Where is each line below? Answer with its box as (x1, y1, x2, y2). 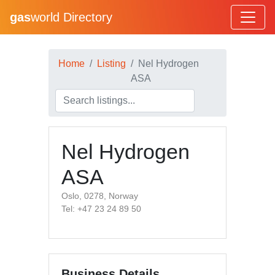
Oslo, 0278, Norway (61, 191, 138, 201)
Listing (97, 58, 126, 69)
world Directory (31, 10, 112, 24)
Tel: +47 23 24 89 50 (61, 204, 141, 214)
